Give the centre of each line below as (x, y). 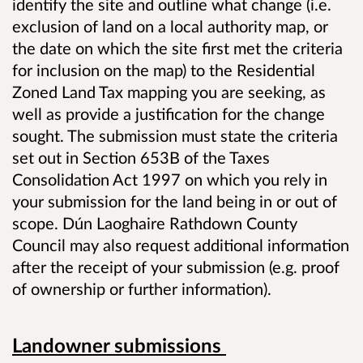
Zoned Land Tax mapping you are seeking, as (169, 92)
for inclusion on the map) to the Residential (164, 70)
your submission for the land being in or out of (175, 201)
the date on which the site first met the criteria (177, 48)
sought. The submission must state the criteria (175, 136)
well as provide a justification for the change (169, 114)
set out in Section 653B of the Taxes (141, 158)
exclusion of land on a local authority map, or (170, 26)
